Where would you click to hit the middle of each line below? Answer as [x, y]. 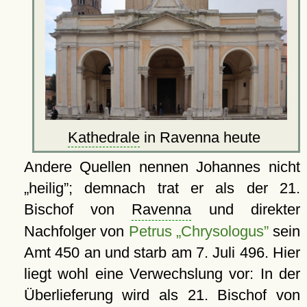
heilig [46, 188]
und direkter [246, 209]
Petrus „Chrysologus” [198, 231]
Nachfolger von [76, 231]
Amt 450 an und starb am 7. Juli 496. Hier [162, 252]
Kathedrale [104, 137]
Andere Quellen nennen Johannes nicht [162, 167]
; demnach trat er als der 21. [184, 188]
